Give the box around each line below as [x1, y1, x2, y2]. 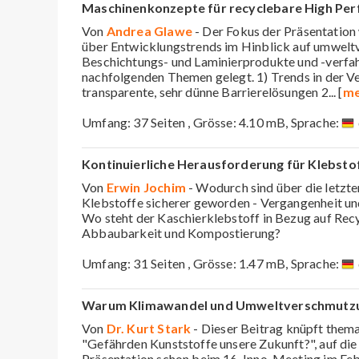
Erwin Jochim [106, 179, 186, 195]
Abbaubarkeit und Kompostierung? [82, 224, 281, 240]
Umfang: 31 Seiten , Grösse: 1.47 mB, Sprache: [82, 255, 342, 271]
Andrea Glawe [106, 22, 192, 38]
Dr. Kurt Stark [106, 320, 192, 336]
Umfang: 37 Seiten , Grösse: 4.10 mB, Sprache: [82, 114, 342, 130]
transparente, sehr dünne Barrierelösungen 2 [82, 83, 329, 99]
